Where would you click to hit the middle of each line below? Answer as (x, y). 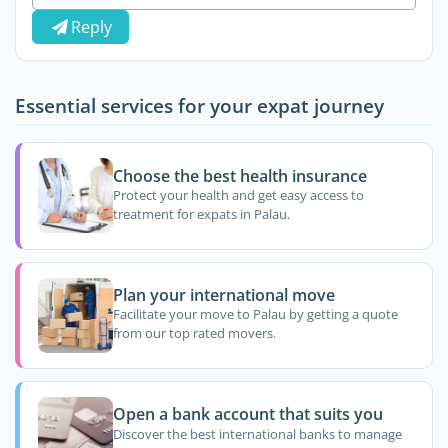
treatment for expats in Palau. (201, 214)
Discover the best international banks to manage (257, 433)
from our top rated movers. (194, 333)
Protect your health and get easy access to (238, 195)
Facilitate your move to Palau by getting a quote (255, 314)
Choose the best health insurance (239, 175)
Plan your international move (223, 295)
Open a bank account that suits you (247, 414)
